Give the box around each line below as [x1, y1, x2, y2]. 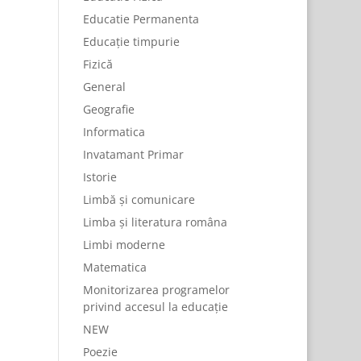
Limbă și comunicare [82, 192, 195, 207]
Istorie [82, 169, 117, 185]
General [82, 79, 126, 94]
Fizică [82, 56, 113, 72]
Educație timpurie [82, 34, 180, 49]
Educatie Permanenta [82, 11, 199, 27]
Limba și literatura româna [82, 214, 227, 230]
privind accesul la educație [82, 299, 228, 314]
